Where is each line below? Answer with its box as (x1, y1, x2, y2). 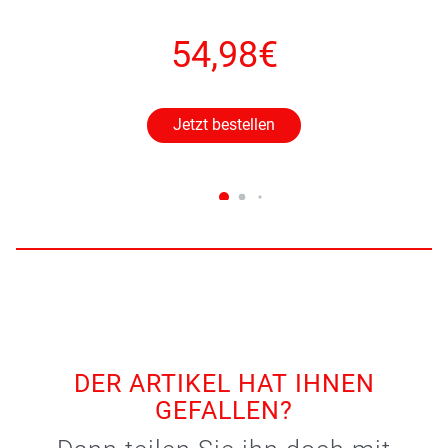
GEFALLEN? (155, 395, 293, 425)
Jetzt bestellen (173, 114, 275, 134)
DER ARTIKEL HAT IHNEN (73, 368, 375, 398)
